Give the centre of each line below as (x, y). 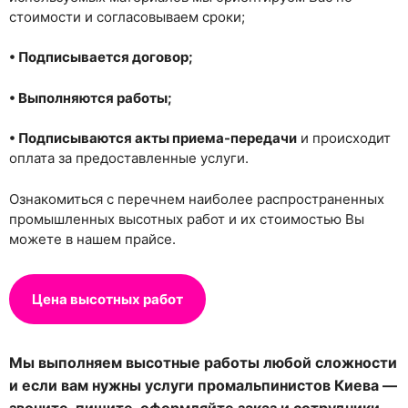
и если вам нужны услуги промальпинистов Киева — (203, 386)
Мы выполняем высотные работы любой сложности (203, 363)
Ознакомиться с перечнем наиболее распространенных (197, 199)
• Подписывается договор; (101, 57)
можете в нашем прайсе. (92, 239)
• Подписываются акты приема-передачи (153, 138)
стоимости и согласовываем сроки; (127, 16)
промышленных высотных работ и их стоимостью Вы (187, 219)
